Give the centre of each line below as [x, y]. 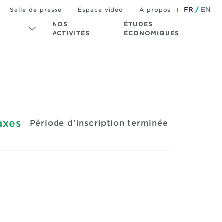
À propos [155, 10]
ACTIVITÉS [71, 33]
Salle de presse [36, 10]
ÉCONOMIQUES [152, 33]
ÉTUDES [139, 24]
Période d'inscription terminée [99, 123]
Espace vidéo [101, 10]
